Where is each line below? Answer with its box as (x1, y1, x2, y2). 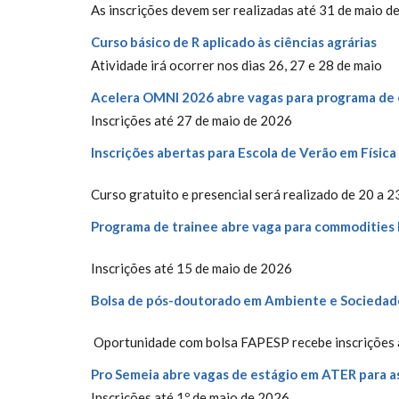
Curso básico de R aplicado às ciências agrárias (91, 34, 377, 50)
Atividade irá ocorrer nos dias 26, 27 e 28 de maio (91, 57, 382, 73)
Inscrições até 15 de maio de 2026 (91, 260, 292, 276)
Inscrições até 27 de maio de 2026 (91, 112, 292, 128)
